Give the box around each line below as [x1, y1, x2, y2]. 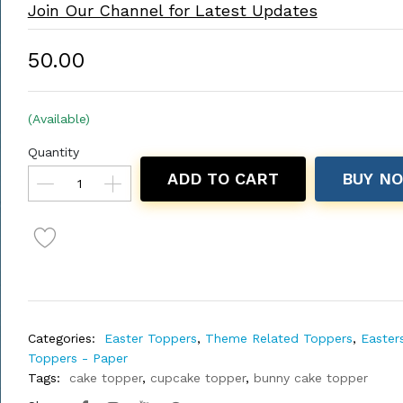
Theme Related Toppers [204, 331, 353, 345]
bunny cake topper [253, 371, 368, 385]
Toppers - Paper [27, 351, 128, 365]
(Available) [27, 112, 90, 126]
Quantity [27, 145, 79, 159]
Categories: [27, 331, 95, 345]
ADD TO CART [166, 169, 279, 188]
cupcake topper [149, 371, 246, 385]
